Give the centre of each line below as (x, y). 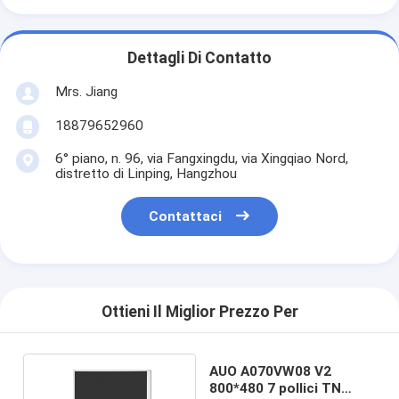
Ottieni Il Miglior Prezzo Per (199, 312)
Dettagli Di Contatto (199, 58)
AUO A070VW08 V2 (271, 371)
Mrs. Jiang (86, 91)
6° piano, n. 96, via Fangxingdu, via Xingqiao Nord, (201, 158)
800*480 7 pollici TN (276, 388)
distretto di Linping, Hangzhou (146, 173)
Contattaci (186, 217)
